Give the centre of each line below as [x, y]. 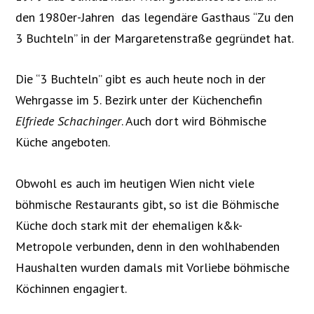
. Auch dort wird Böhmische [194, 121]
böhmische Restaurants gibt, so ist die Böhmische [148, 205]
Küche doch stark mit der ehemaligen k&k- [129, 226]
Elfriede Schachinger [69, 121]
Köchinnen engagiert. [71, 289]
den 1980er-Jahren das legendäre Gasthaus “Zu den [155, 17]
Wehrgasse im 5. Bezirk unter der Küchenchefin [139, 100]
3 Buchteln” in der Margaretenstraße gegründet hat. [155, 38]
